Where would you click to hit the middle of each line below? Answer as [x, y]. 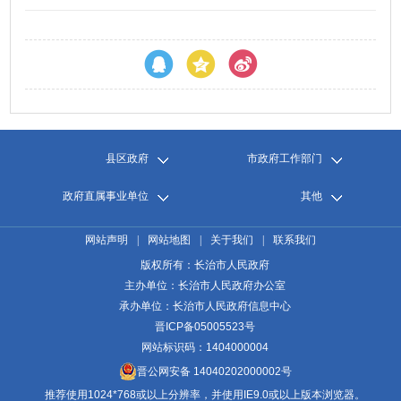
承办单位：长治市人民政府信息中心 [205, 307]
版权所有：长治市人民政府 [205, 265]
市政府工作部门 [285, 158]
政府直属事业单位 [106, 196]
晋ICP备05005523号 [205, 327]
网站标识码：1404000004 [205, 348]
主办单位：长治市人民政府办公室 [205, 286]
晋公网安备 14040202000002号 [214, 371]
